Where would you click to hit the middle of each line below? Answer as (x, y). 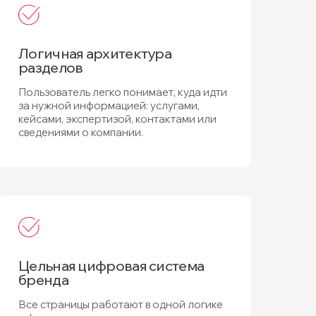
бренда (43, 280)
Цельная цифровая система (111, 266)
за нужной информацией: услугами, (109, 105)
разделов (51, 67)
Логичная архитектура (95, 53)
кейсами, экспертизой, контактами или (117, 119)
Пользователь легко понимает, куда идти (123, 92)
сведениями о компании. (81, 132)
